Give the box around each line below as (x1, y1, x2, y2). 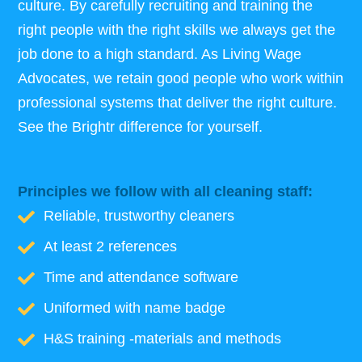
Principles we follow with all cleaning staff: (18, 183, 314, 200)
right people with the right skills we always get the (18, 21, 336, 38)
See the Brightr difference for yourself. (18, 118, 263, 135)
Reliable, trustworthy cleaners (43, 207, 234, 224)
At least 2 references (43, 238, 177, 255)
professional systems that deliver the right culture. (18, 94, 338, 111)
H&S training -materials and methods (43, 330, 281, 347)
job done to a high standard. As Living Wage (18, 45, 302, 62)
